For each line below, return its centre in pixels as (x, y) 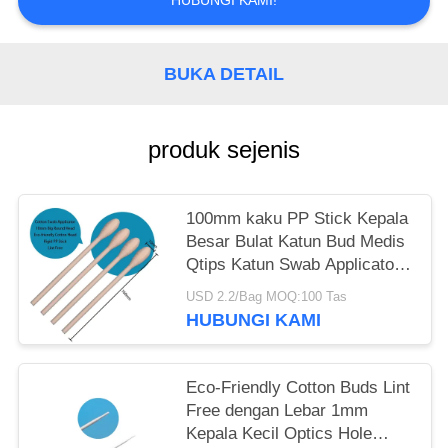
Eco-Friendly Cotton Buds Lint (298, 388)
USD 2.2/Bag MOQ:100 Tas (267, 296)
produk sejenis (224, 150)
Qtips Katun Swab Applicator (293, 265)
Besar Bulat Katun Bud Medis (296, 242)
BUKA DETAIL (224, 73)
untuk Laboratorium (258, 288)
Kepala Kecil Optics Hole (279, 434)
